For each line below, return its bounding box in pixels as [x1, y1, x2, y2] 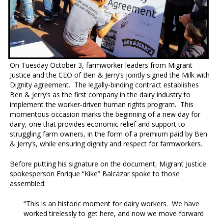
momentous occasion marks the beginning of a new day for [10, 110, 200, 119]
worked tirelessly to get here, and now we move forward [24, 209, 204, 219]
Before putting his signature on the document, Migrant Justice [10, 159, 206, 169]
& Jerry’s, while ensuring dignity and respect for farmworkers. [10, 139, 202, 149]
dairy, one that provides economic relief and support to [10, 119, 185, 129]
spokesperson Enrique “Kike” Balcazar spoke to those [10, 169, 180, 179]
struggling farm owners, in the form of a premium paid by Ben [10, 129, 207, 139]
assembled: [10, 179, 46, 189]
